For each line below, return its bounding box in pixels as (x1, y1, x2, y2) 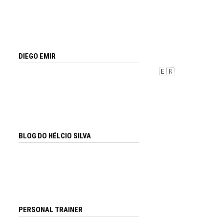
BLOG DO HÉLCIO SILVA (19, 131, 91, 140)
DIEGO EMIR (19, 52, 56, 61)
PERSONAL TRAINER (19, 205, 83, 215)
